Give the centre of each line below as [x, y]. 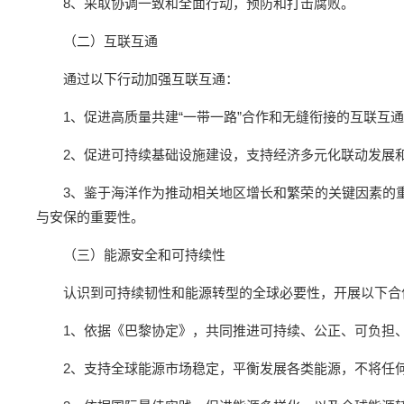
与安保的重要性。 [90, 217]
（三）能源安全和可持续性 [144, 255]
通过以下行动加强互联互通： [151, 79]
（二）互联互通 [110, 41]
